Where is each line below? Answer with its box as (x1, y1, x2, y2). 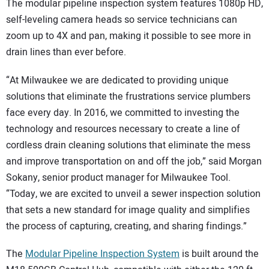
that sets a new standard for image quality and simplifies (6, 202, 250, 217)
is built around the (180, 247, 259, 262)
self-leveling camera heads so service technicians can (6, 13, 237, 28)
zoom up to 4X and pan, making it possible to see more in (6, 29, 251, 44)
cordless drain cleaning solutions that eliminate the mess (6, 138, 250, 153)
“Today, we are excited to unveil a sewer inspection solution (6, 186, 261, 201)
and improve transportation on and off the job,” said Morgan (6, 154, 262, 169)
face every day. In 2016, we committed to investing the (6, 105, 240, 120)
